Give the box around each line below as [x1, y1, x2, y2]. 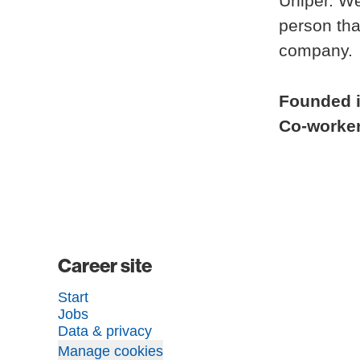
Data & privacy [58, 323, 152, 339]
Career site [58, 253, 152, 277]
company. [279, 41, 353, 59]
